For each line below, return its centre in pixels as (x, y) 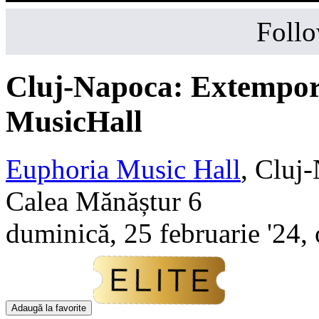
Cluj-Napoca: (98, 86)
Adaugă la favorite (49, 308)
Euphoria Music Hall (123, 169)
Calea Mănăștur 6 (104, 201)
